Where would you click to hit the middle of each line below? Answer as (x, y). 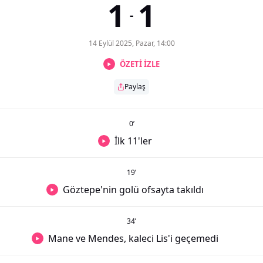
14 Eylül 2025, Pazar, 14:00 (131, 43)
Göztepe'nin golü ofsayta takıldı (133, 190)
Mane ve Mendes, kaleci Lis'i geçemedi (133, 239)
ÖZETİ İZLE (140, 64)
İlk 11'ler (133, 141)
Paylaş (135, 87)
